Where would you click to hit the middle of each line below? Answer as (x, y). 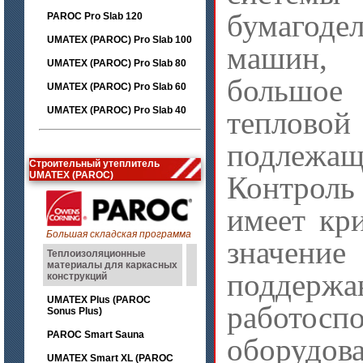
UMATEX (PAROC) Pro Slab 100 (120, 40)
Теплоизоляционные (96, 254)
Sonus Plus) (75, 311)
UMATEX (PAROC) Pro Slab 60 (117, 87)
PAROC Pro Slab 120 (95, 16)
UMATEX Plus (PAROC (99, 300)
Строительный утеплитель (94, 164)
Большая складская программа (119, 234)
